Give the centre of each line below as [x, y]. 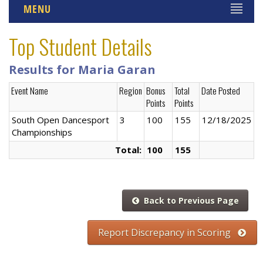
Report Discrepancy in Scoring [168, 232]
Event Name [30, 90]
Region [131, 90]
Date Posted [221, 90]
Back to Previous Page [189, 200]
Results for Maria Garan [82, 70]
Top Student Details [80, 46]
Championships [42, 132]
